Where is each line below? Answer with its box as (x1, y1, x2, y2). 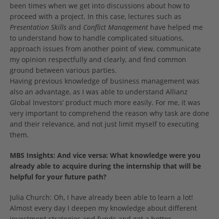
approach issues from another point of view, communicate (10, 44, 201, 54)
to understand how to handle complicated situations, (10, 33, 183, 43)
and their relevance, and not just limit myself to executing (10, 119, 199, 129)
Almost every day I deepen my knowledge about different (10, 203, 197, 213)
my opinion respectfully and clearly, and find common (10, 55, 186, 65)
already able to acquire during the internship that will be (10, 161, 201, 171)
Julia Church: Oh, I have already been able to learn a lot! (10, 193, 193, 202)
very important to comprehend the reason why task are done (10, 109, 209, 118)
